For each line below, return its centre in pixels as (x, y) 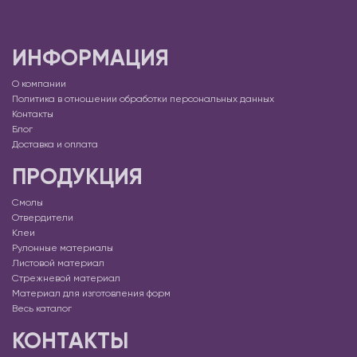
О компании (39, 84)
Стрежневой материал (66, 279)
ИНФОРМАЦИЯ (90, 58)
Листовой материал (58, 263)
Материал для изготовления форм (91, 294)
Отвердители (43, 218)
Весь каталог (42, 309)
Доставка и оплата (55, 145)
